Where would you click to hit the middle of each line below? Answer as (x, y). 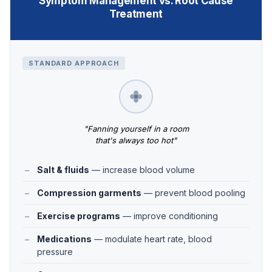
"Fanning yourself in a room (136, 128)
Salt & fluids (63, 169)
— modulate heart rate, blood (152, 239)
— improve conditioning (169, 216)
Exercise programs (79, 216)
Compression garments (89, 192)
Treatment (136, 14)
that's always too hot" (136, 140)
